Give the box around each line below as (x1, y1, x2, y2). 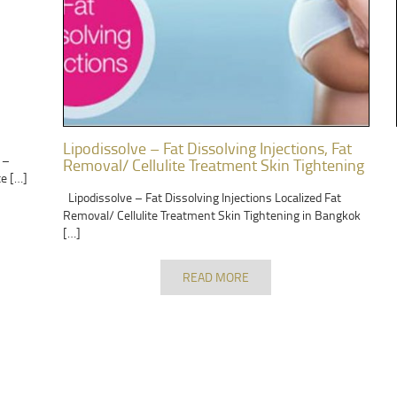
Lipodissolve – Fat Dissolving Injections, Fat (62, 137, 352, 160)
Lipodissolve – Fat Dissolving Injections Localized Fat (62, 189, 341, 206)
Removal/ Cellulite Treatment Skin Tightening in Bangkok (62, 206, 361, 224)
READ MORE (183, 269, 250, 286)
